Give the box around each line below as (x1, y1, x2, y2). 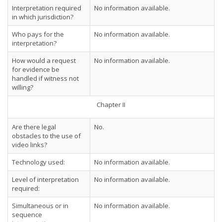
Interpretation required (12, 3, 81, 12)
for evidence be (12, 65, 59, 74)
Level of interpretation (12, 175, 79, 184)
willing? (12, 83, 33, 92)
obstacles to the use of (12, 131, 81, 140)
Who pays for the (12, 30, 64, 39)
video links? (12, 140, 47, 149)
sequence (12, 210, 42, 219)
